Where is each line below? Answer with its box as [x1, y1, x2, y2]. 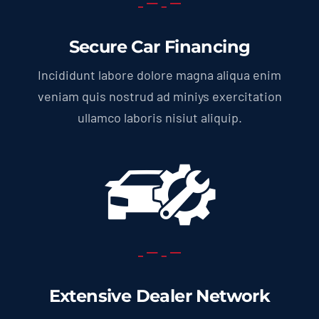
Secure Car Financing [68, 36, 251, 58]
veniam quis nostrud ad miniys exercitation [37, 88, 282, 105]
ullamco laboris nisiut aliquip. [77, 110, 242, 126]
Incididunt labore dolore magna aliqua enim [38, 67, 281, 83]
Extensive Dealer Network [48, 285, 271, 306]
